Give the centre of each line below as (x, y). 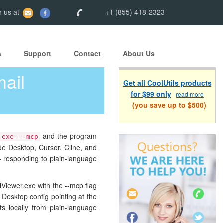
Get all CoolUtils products (167, 83)
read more (190, 94)
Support (37, 54)
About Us (139, 54)
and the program (68, 136)
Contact (87, 54)
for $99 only (151, 94)
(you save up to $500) (167, 105)
